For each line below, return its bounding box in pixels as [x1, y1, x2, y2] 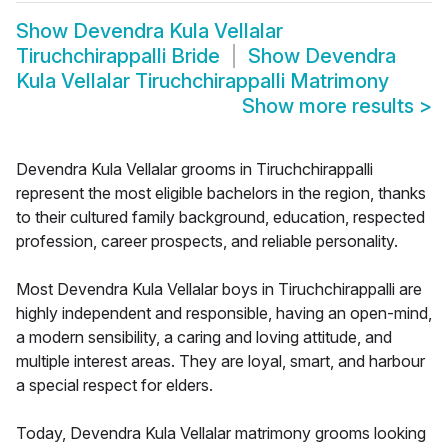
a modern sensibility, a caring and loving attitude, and [16, 327, 392, 348]
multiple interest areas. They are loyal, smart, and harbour [16, 351, 425, 372]
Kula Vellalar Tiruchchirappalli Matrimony [16, 69, 389, 94]
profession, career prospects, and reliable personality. [16, 231, 398, 252]
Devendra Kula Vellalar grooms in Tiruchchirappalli [16, 159, 373, 180]
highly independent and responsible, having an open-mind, [16, 303, 432, 324]
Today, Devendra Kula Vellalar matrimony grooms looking [16, 423, 426, 444]
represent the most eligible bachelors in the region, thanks [16, 183, 426, 204]
